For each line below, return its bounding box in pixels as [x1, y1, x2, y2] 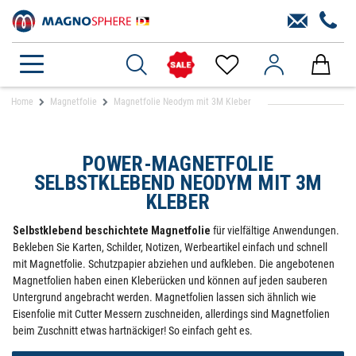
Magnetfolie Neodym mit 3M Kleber [114, 96, 251, 107]
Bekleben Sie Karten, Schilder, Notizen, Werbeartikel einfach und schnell [13, 241, 327, 253]
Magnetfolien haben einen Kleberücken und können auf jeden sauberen [13, 274, 327, 287]
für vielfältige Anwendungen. [211, 224, 339, 237]
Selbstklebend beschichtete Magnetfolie [13, 224, 211, 237]
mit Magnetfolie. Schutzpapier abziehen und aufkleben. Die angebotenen [13, 257, 335, 270]
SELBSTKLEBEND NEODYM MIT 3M [33, 171, 323, 195]
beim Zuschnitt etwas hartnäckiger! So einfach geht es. [13, 324, 253, 337]
